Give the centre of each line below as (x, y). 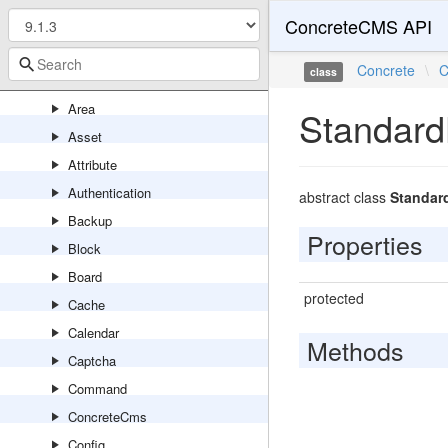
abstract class (344, 197)
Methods (355, 350)
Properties (364, 244)
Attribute (92, 164)
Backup (90, 220)
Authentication (109, 192)
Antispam (95, 24)
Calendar (93, 332)
